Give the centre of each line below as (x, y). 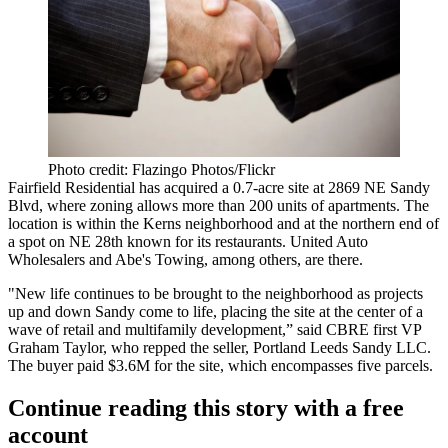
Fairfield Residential (71, 187)
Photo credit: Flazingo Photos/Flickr (161, 169)
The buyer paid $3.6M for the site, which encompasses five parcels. (220, 365)
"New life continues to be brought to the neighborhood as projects (215, 293)
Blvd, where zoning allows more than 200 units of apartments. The (218, 205)
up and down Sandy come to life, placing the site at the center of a (215, 311)
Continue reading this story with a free (206, 407)
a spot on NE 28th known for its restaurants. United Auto (188, 241)
